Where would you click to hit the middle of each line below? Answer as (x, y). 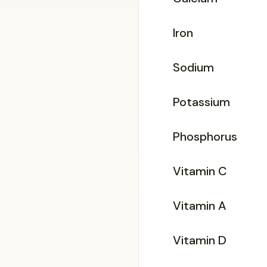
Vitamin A (200, 205)
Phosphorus (205, 136)
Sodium (193, 67)
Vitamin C (200, 171)
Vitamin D (200, 240)
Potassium (201, 102)
